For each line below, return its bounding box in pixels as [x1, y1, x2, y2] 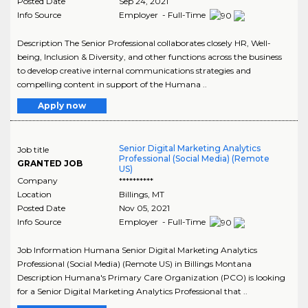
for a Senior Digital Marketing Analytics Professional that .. [17, 285, 247, 296]
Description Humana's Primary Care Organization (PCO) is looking [17, 272, 285, 283]
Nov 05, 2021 [118, 202, 170, 213]
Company [17, 175, 58, 186]
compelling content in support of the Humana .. [17, 78, 207, 89]
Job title [17, 144, 49, 155]
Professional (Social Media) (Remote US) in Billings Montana [17, 258, 252, 269]
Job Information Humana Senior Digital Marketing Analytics [17, 244, 257, 255]
